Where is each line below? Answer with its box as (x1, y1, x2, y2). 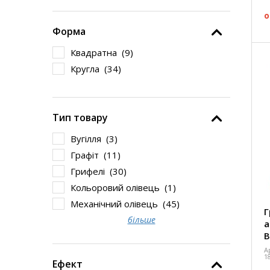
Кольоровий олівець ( (71, 181, 168, 193)
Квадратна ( (71, 46, 125, 58)
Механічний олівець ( (71, 198, 166, 210)
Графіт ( (71, 149, 107, 161)
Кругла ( (71, 63, 107, 75)
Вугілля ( (71, 133, 109, 145)
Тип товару (52, 111, 108, 124)
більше (127, 214, 155, 225)
